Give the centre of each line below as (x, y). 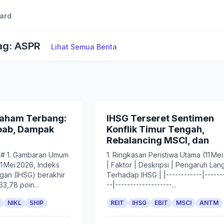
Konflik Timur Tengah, (156, 129)
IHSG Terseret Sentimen (160, 118)
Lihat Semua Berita (84, 47)
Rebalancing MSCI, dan (158, 140)
